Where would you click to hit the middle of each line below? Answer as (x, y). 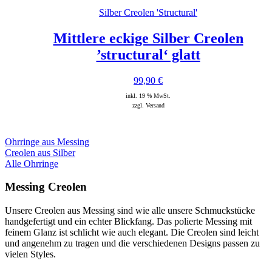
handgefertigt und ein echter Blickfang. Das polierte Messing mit (128, 222)
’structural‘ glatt (148, 54)
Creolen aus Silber (40, 152)
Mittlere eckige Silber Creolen (148, 38)
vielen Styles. (30, 254)
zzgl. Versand (148, 105)
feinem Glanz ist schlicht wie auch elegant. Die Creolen (111, 233)
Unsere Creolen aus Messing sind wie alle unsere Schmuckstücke (130, 211)
